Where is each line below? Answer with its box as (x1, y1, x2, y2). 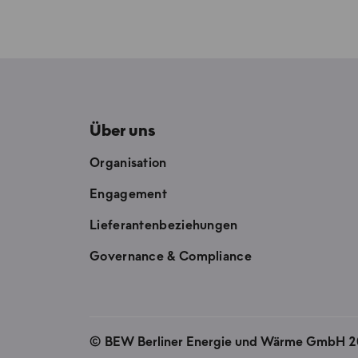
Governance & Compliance (89, 250, 252, 264)
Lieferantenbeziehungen (89, 219, 238, 233)
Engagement (89, 188, 167, 201)
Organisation (89, 157, 167, 170)
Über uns (89, 123, 156, 140)
